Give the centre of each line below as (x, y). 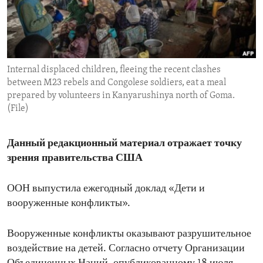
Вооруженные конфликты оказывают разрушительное (129, 234)
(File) (18, 109)
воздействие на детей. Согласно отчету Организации (126, 249)
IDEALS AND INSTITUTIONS (75, 32)
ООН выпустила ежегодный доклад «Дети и (106, 189)
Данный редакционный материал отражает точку (124, 144)
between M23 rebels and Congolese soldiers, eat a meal (117, 83)
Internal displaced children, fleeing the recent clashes (114, 70)
